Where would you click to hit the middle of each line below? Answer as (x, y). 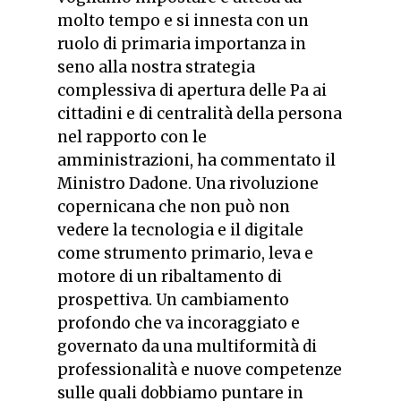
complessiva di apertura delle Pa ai (192, 90)
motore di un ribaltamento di (170, 276)
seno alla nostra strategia (156, 67)
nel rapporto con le (132, 137)
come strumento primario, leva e (185, 253)
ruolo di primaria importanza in (182, 43)
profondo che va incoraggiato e (179, 323)
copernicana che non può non (174, 206)
